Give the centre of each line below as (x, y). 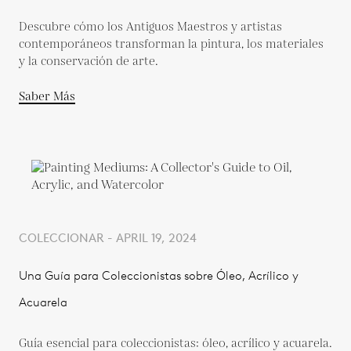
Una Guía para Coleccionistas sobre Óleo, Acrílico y (159, 276)
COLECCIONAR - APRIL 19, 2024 (108, 238)
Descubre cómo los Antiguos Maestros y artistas (150, 27)
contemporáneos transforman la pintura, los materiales (171, 44)
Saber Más (47, 97)
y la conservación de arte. (89, 62)
